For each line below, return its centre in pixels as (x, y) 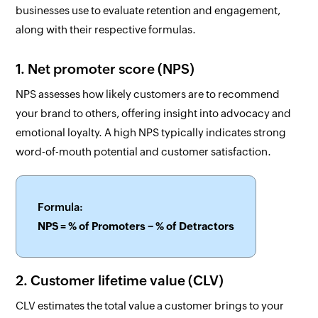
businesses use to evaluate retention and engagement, (148, 11)
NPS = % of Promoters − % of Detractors (136, 226)
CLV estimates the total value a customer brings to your (150, 306)
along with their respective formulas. (106, 30)
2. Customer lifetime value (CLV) (120, 281)
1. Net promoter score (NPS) (105, 69)
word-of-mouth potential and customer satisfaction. (144, 152)
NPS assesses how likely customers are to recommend (148, 94)
